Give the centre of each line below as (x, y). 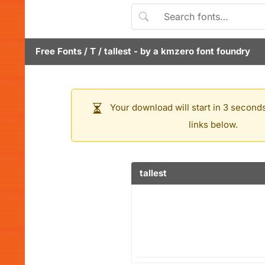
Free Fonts (59, 51)
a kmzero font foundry (202, 51)
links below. (213, 125)
